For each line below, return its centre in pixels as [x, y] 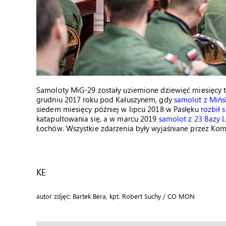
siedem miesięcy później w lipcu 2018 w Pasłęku [119, 109]
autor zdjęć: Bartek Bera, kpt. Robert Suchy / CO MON [116, 196]
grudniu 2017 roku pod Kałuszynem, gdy [105, 99]
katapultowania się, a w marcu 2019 [98, 119]
